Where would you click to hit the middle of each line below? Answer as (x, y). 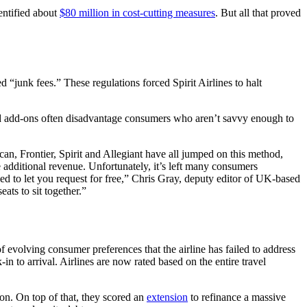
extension (167, 297)
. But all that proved (258, 12)
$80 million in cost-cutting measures (137, 12)
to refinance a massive (237, 297)
